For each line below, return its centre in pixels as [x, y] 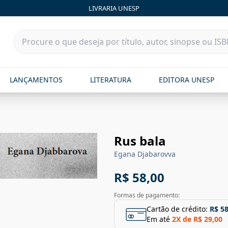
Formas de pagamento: [147, 195]
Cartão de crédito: [177, 209]
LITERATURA [110, 80]
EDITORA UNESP [187, 80]
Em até [158, 219]
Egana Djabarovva [145, 154]
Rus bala [140, 141]
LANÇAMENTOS [36, 80]
